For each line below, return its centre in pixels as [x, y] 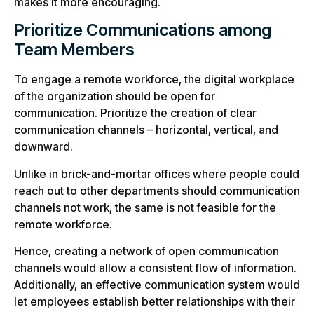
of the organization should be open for [115, 96]
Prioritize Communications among [143, 30]
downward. [43, 147]
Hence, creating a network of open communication [146, 251]
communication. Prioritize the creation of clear [135, 113]
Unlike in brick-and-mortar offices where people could [157, 173]
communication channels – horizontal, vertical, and [146, 130]
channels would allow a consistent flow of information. [155, 267]
